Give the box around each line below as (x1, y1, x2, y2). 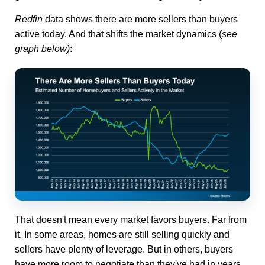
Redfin (15, 14, 45, 24)
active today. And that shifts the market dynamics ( (15, 28, 222, 39)
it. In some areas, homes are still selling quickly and (15, 229, 230, 240)
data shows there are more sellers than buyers (45, 14, 238, 24)
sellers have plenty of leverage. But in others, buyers (15, 244, 233, 254)
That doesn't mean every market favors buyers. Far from (15, 214, 247, 225)
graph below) (15, 43, 70, 54)
